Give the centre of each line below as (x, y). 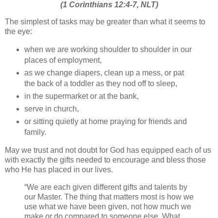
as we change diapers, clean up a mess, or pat (104, 73)
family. (35, 132)
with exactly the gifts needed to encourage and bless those (105, 160)
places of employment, (63, 60)
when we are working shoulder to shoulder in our (108, 50)
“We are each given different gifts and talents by (106, 187)
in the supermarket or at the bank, (81, 96)
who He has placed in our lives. (61, 169)
